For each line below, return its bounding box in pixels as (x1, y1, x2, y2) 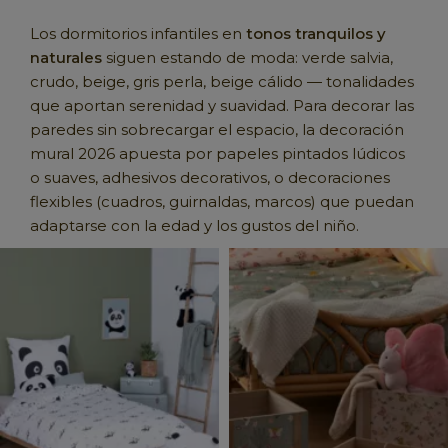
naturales (30, 48, 102, 68)
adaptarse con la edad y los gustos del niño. (30, 216, 359, 236)
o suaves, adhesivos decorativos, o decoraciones (30, 168, 390, 188)
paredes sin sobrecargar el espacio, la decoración (30, 120, 404, 140)
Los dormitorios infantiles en (30, 24, 246, 44)
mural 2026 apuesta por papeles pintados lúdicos (30, 144, 405, 164)
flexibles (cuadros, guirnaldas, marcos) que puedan (30, 192, 414, 212)
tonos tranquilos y (246, 24, 386, 44)
